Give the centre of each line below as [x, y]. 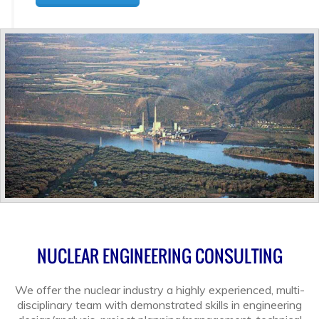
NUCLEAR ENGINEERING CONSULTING [159, 255]
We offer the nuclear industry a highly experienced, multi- [159, 289]
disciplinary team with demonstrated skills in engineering [159, 304]
